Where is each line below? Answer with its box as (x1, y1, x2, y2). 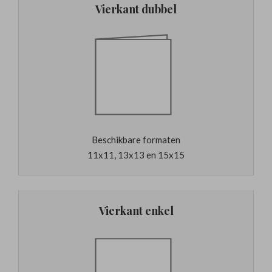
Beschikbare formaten (92, 134, 180, 145)
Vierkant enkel (98, 203, 174, 218)
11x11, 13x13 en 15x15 (87, 149, 185, 160)
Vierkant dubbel (95, 2, 177, 16)
